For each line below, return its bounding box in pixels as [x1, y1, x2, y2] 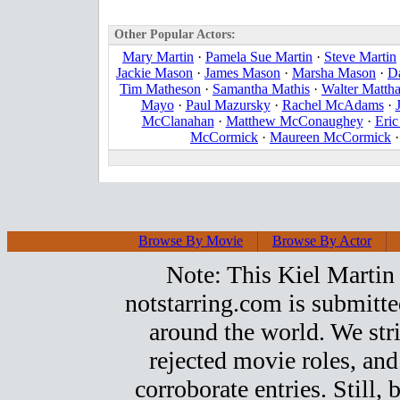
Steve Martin [324, 49, 396, 64]
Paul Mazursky [185, 97, 271, 112]
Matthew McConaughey [225, 113, 363, 129]
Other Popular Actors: [111, 28, 236, 41]
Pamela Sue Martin [205, 49, 312, 64]
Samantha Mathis [212, 81, 310, 96]
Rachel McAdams [281, 97, 384, 112]
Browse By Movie [138, 233, 243, 248]
